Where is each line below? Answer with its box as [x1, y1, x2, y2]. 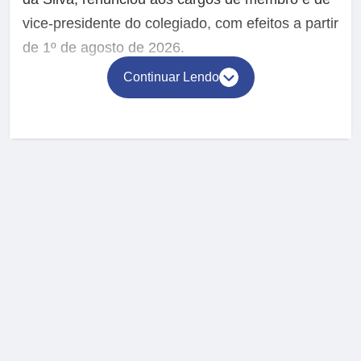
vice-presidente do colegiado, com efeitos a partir [23, 15, 338, 32]
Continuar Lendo [122, 70, 219, 85]
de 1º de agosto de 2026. [23, 39, 185, 56]
